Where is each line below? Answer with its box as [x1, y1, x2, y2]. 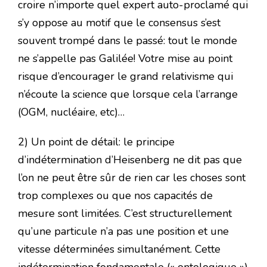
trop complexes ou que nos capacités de [18, 188, 213, 203]
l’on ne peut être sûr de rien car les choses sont [18, 170, 246, 185]
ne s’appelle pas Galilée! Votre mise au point [18, 51, 232, 66]
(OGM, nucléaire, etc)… [18, 105, 125, 120]
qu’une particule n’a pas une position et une [18, 224, 229, 239]
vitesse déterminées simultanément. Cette [18, 242, 221, 257]
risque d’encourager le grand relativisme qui [18, 69, 233, 84]
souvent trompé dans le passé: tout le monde [18, 33, 237, 48]
